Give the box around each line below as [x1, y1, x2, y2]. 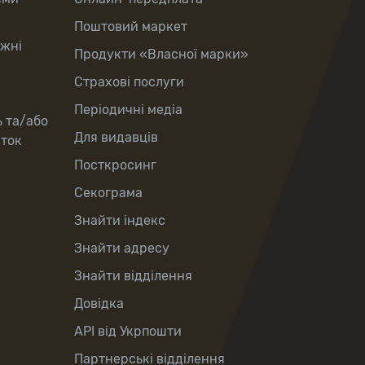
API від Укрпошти [74, 323, 182, 339]
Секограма [74, 185, 143, 200]
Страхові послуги [74, 74, 184, 90]
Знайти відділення [74, 268, 192, 284]
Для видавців [74, 130, 158, 145]
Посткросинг [74, 157, 156, 173]
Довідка [74, 296, 124, 311]
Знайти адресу [74, 240, 169, 256]
